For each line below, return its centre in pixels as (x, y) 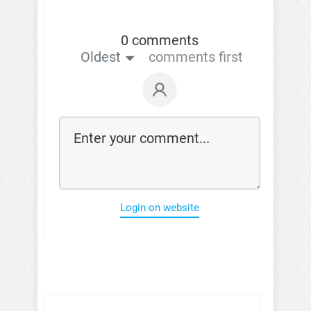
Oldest (100, 57)
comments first (195, 57)
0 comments (160, 40)
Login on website (160, 207)
